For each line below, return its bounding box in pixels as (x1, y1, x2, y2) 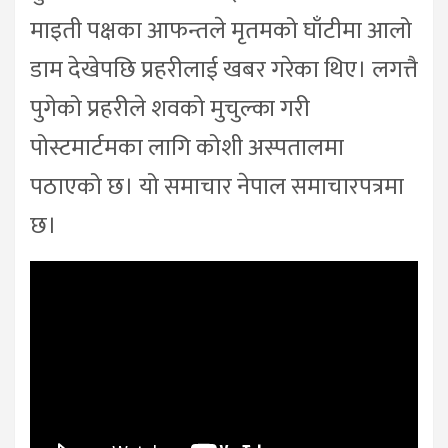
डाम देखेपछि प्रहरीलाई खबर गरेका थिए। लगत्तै (30, 49, 418, 90)
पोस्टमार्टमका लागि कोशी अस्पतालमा (30, 127, 344, 168)
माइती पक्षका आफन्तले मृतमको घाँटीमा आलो (30, 10, 412, 51)
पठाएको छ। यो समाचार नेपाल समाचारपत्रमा (30, 166, 404, 207)
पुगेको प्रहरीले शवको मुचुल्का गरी (30, 88, 310, 129)
